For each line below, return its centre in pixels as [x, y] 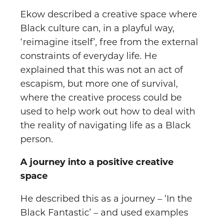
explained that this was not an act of [102, 70]
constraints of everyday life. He [89, 56]
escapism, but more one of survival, [99, 84]
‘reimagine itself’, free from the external [109, 42]
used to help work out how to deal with [108, 112]
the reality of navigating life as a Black [106, 126]
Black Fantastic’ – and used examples [104, 213]
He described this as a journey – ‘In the [106, 199]
